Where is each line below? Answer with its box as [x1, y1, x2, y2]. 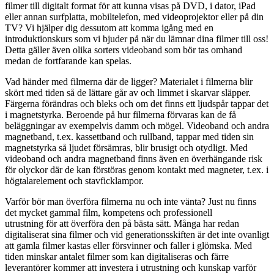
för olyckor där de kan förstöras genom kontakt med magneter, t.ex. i [5, 165, 268, 176]
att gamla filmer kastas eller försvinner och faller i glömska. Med [5, 240, 252, 251]
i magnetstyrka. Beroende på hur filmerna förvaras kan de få [5, 109, 236, 120]
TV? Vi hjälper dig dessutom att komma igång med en [5, 23, 213, 34]
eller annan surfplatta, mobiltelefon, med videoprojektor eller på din [5, 12, 264, 23]
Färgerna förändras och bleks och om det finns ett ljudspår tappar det [5, 98, 268, 109]
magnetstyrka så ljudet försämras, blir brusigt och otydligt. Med [5, 143, 248, 154]
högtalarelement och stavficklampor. [5, 176, 144, 187]
